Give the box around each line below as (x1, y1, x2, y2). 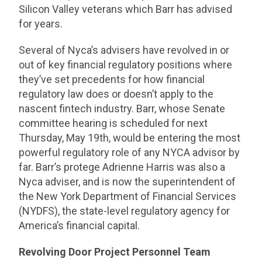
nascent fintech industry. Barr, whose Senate (19, 102, 226, 115)
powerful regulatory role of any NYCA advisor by (19, 146, 240, 159)
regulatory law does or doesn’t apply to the (19, 88, 214, 101)
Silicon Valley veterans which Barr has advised (19, 3, 233, 16)
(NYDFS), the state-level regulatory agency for (19, 205, 230, 218)
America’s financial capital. (19, 219, 140, 232)
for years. (19, 18, 65, 30)
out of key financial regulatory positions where (19, 58, 233, 71)
